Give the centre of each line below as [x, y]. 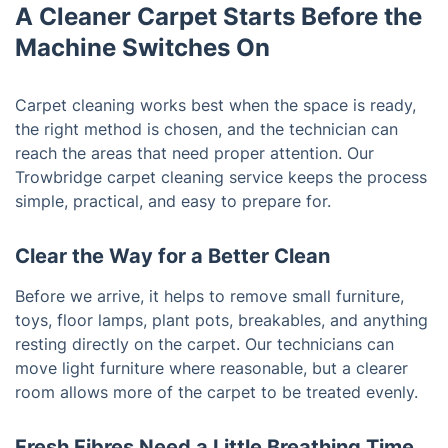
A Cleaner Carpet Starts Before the [218, 17]
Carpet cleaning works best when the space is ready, [215, 105]
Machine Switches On [142, 48]
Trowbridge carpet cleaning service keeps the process [221, 177]
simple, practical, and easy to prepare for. [173, 201]
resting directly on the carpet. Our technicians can [204, 344]
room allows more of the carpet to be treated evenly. [216, 392]
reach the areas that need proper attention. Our [194, 153]
